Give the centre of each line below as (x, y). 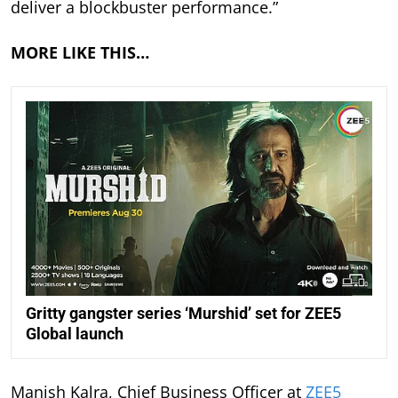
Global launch (75, 334)
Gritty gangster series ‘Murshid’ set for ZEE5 (183, 314)
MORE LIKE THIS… (80, 52)
